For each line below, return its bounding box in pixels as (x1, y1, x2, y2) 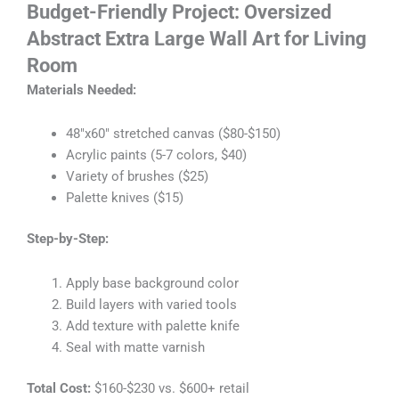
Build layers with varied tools (65, 296, 237, 313)
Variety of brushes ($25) (65, 168, 208, 185)
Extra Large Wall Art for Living (105, 27, 367, 50)
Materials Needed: (27, 81, 136, 98)
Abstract (27, 27, 101, 50)
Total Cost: (27, 379, 91, 396)
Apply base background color (65, 274, 239, 291)
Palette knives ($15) (65, 190, 183, 207)
